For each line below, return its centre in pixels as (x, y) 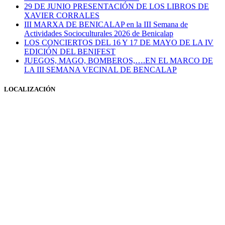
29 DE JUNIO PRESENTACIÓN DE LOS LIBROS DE (117, 6)
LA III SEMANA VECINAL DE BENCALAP (100, 69)
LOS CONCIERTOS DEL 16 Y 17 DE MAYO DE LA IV (119, 42)
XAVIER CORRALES (62, 15)
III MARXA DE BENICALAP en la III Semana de (106, 24)
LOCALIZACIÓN (30, 89)
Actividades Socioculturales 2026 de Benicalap (99, 33)
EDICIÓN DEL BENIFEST (70, 51)
